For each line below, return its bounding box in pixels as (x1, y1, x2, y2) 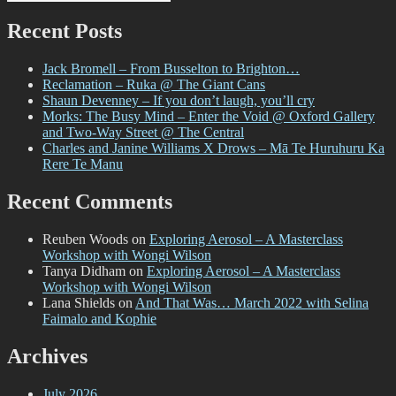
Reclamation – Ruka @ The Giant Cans (42, 77, 265, 93)
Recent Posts (7, 19, 122, 43)
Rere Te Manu (42, 156, 123, 172)
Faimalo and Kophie (42, 311, 156, 327)
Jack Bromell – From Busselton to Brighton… (42, 61, 300, 77)
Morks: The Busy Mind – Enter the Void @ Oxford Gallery (42, 109, 375, 125)
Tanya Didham (42, 263, 126, 279)
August (199, 14, 240, 30)
